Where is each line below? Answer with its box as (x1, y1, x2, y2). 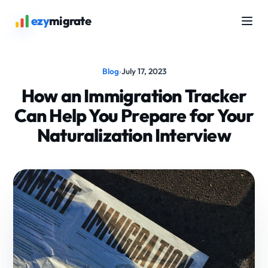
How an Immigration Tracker (21, 84, 247, 107)
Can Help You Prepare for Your (14, 104, 254, 127)
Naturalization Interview (37, 124, 231, 147)
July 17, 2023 (121, 66, 166, 77)
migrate (48, 13, 92, 28)
